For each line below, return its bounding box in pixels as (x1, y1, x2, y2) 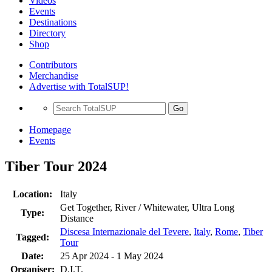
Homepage (29, 124, 71, 135)
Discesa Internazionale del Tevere (60, 226, 189, 237)
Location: (12, 188, 52, 199)
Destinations (29, 17, 76, 27)
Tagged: (15, 231, 49, 242)
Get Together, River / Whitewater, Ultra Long (60, 202, 234, 212)
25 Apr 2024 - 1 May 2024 (60, 250, 163, 261)
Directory (29, 28, 66, 38)
